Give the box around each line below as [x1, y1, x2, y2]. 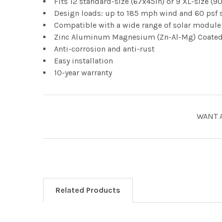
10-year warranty [54, 67, 112, 77]
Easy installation [54, 55, 113, 65]
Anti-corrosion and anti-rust [54, 44, 155, 54]
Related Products [55, 185, 120, 195]
